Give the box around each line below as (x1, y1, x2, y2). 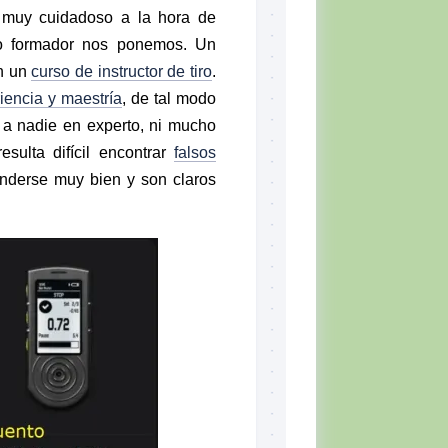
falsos (174, 143, 217, 161)
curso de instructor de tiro (31, 62, 213, 80)
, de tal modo (122, 89, 216, 107)
